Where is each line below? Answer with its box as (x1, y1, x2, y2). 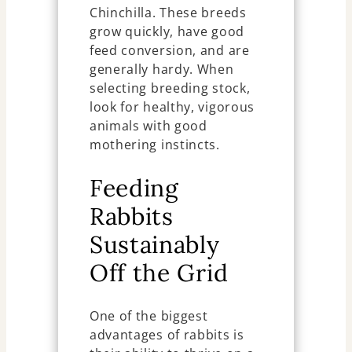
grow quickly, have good (89, 23, 244, 41)
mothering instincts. (89, 136, 220, 154)
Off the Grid (89, 257, 229, 288)
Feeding (89, 172, 179, 203)
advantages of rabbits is (89, 325, 244, 343)
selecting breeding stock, (89, 79, 251, 97)
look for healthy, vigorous (89, 98, 255, 116)
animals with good (89, 117, 207, 135)
